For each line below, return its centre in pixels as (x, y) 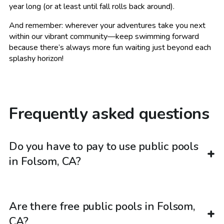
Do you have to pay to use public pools (104, 146)
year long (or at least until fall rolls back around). (92, 7)
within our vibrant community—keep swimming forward (104, 37)
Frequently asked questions (109, 114)
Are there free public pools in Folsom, (102, 206)
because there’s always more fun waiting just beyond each (110, 48)
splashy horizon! (36, 59)
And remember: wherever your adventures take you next (107, 26)
